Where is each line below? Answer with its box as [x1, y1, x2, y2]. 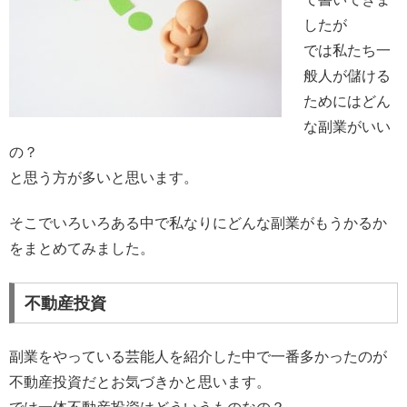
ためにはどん [303, 94, 391, 110]
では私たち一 [303, 43, 391, 59]
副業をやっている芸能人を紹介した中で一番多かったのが [9, 348, 387, 364]
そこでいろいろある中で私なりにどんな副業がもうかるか [9, 215, 387, 232]
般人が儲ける [303, 68, 391, 84]
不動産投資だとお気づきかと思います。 [9, 373, 271, 390]
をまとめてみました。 [9, 241, 154, 257]
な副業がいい [303, 119, 391, 135]
